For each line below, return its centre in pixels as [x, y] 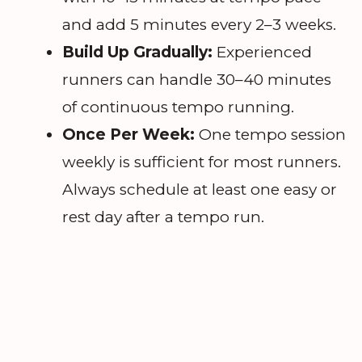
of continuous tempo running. [178, 107]
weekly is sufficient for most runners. [202, 162]
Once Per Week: [128, 134]
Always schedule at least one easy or [200, 189]
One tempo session [270, 134]
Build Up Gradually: [137, 52]
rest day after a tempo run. [163, 217]
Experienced [262, 52]
